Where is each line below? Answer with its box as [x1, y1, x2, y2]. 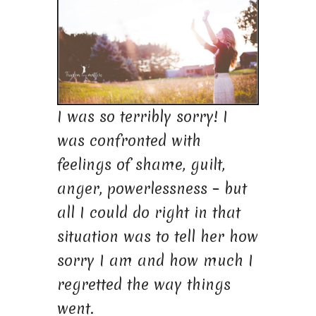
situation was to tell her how [56, 226, 258, 247]
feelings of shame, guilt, [56, 154, 225, 175]
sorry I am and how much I [56, 250, 253, 271]
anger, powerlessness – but [56, 178, 247, 199]
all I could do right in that [56, 202, 241, 223]
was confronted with [56, 130, 201, 151]
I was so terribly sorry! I [56, 106, 228, 127]
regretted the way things [56, 274, 231, 295]
